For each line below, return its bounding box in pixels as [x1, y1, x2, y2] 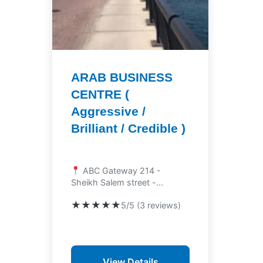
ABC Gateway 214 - [80, 166, 161, 176]
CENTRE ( [71, 87, 129, 101]
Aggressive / [71, 104, 146, 118]
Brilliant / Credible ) [71, 122, 186, 135]
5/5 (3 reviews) [121, 200, 181, 210]
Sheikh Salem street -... [71, 177, 163, 187]
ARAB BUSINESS [71, 70, 173, 84]
